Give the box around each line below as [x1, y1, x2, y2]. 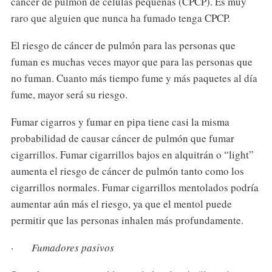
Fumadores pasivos [31, 240, 114, 254]
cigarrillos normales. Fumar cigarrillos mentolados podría [10, 180, 259, 194]
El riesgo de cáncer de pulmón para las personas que [10, 38, 236, 52]
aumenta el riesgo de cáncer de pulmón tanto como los [10, 163, 244, 178]
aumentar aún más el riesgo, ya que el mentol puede [10, 196, 232, 211]
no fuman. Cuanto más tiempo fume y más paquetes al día [10, 70, 257, 85]
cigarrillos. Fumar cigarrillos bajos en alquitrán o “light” [10, 147, 254, 161]
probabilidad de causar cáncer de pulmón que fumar [10, 131, 234, 145]
